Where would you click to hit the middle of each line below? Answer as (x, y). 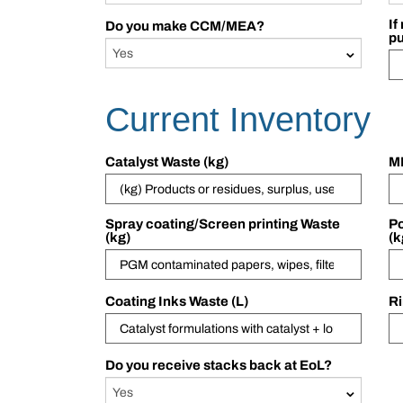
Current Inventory (238, 120)
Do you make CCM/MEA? (185, 26)
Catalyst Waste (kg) (167, 162)
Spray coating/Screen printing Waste (223, 224)
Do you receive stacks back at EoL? (219, 366)
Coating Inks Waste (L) (177, 302)
